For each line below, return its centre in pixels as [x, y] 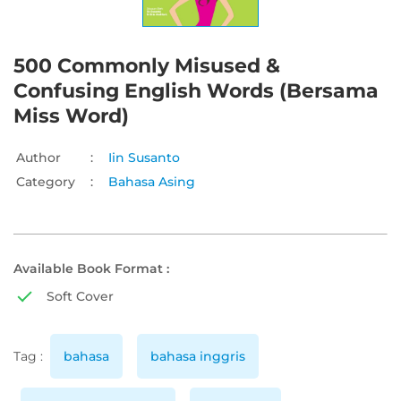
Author [38, 158]
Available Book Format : [91, 269]
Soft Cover [80, 297]
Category [46, 182]
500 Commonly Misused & [147, 66]
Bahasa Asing [152, 182]
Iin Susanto [144, 158]
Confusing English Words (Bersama [196, 91]
